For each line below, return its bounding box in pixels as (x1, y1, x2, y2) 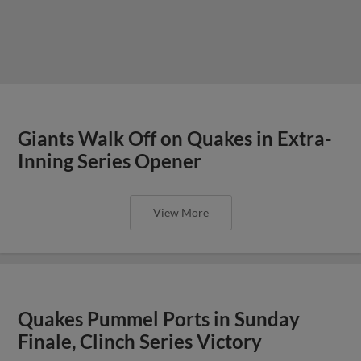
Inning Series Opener (18, 149, 202, 172)
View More (152, 205, 209, 219)
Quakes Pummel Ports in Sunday (18, 307, 301, 330)
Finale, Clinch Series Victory (18, 330, 263, 353)
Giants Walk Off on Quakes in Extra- (18, 127, 333, 150)
